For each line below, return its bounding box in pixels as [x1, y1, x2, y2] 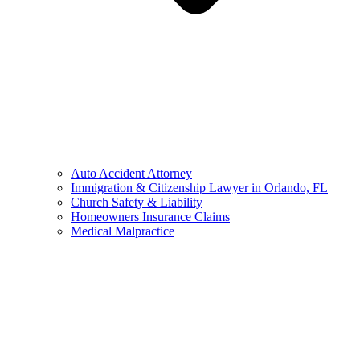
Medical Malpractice [71, 223, 174, 238]
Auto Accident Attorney [71, 166, 192, 180]
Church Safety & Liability [71, 194, 202, 209]
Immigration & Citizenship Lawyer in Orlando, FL [71, 180, 328, 194]
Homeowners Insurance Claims [71, 209, 230, 223]
